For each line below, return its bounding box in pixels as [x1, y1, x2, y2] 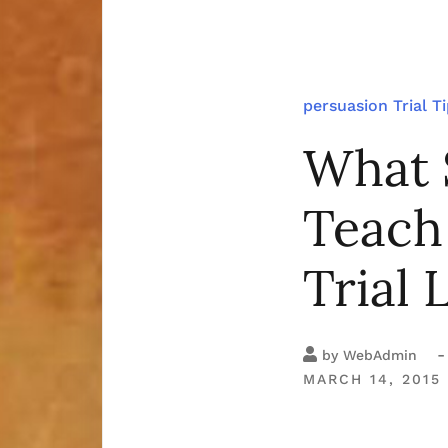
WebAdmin [343, 347, 417, 364]
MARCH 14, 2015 [303, 371, 441, 388]
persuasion [303, 96, 388, 116]
